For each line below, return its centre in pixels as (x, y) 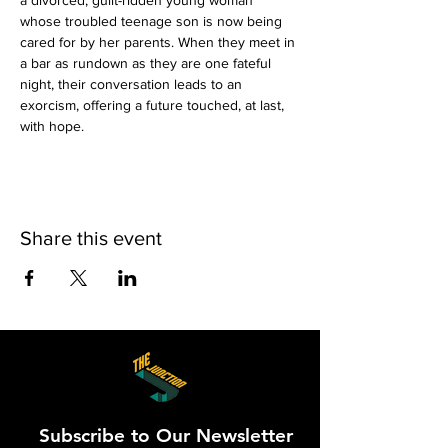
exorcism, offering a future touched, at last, (154, 105)
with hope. (52, 126)
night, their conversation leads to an (133, 84)
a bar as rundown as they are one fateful (147, 63)
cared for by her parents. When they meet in (159, 42)
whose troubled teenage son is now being (153, 21)
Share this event (91, 238)
